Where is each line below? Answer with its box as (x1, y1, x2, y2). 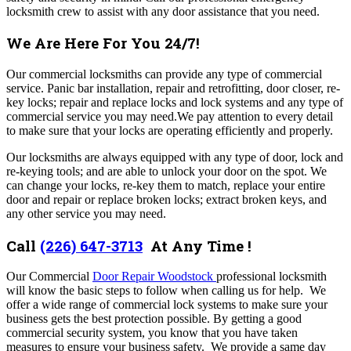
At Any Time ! (143, 235, 251, 255)
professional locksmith (216, 270, 327, 284)
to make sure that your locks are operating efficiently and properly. (6, 124, 333, 138)
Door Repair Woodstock (92, 270, 216, 284)
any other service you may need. (6, 207, 166, 221)
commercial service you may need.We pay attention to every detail (6, 110, 333, 124)
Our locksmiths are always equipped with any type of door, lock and (6, 150, 343, 165)
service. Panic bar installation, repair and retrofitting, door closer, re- (6, 81, 340, 96)
